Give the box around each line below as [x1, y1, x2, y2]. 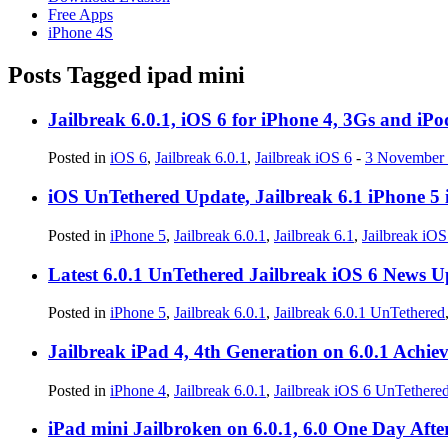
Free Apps [48, 5, 113, 23]
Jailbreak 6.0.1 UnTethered [274, 304, 445, 322]
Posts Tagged [8, 61, 147, 88]
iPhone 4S [48, 23, 113, 41]
